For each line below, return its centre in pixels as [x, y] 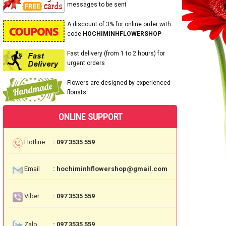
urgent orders [86, 63]
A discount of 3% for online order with [119, 24]
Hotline [35, 142]
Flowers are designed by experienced [119, 83]
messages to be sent [97, 5]
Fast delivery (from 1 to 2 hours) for [116, 53]
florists [77, 92]
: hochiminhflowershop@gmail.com [110, 169]
